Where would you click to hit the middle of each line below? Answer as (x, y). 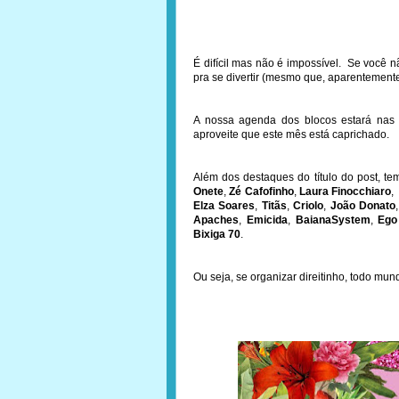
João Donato (363, 206)
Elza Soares (224, 206)
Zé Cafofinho (261, 191)
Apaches (216, 220)
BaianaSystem (333, 220)
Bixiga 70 (217, 234)
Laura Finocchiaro (346, 191)
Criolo (309, 206)
